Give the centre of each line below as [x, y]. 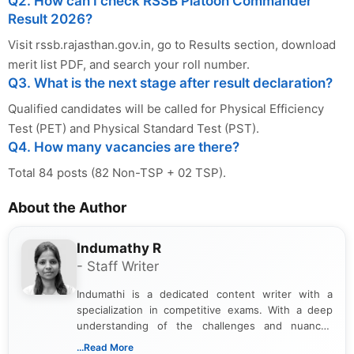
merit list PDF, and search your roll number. [129, 65]
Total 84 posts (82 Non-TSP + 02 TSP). [117, 173]
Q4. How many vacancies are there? [124, 147]
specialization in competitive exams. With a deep [205, 310]
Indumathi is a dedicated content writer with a [205, 294]
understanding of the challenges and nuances [205, 326]
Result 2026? [50, 19]
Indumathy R [119, 249]
